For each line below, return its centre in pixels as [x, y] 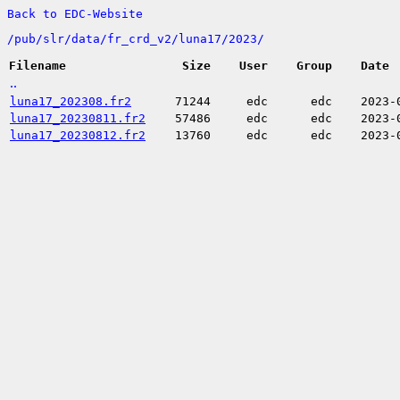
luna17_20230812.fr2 [78, 135]
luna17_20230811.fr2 [78, 118]
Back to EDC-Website [75, 14]
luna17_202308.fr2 [71, 101]
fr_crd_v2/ [143, 39]
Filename [37, 66]
